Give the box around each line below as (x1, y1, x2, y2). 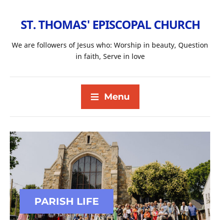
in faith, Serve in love (75, 52, 145, 61)
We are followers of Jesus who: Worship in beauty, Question (12, 40, 208, 50)
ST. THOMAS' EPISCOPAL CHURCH (20, 16, 200, 32)
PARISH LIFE (34, 195, 99, 208)
